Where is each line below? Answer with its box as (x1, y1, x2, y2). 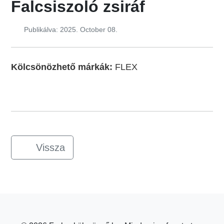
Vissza (36, 142, 65, 153)
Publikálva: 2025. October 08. (21, 25, 117, 34)
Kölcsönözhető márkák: (11, 62, 113, 72)
